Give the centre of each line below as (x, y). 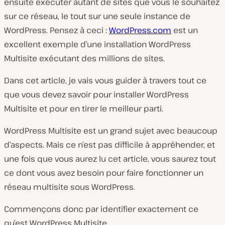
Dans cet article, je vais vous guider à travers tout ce (105, 80)
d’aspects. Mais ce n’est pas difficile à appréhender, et (109, 145)
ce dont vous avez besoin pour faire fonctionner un (104, 173)
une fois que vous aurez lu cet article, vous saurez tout (110, 159)
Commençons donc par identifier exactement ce (101, 209)
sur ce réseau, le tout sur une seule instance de (97, 16)
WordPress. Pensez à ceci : (57, 30)
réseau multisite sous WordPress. (70, 187)
